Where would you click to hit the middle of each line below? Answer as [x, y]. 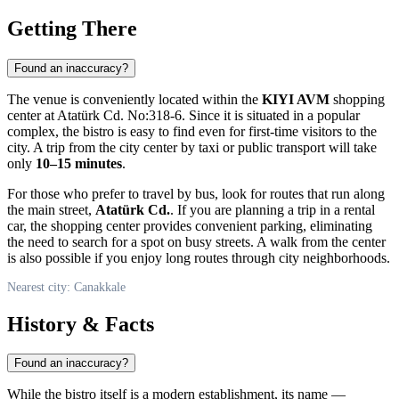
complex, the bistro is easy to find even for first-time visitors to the [192, 131]
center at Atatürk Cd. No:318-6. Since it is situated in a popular [183, 115]
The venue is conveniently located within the [134, 99]
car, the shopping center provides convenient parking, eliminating [190, 225]
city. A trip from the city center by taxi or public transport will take [192, 147]
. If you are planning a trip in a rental [273, 209]
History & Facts [81, 324]
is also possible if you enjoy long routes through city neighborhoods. [199, 257]
